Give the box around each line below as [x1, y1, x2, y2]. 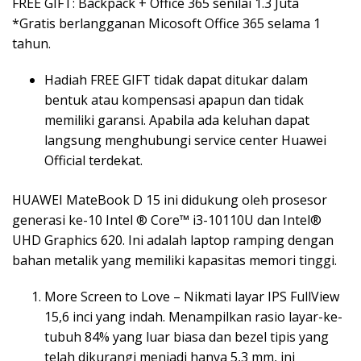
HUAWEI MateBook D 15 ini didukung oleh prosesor [12, 190, 327, 209]
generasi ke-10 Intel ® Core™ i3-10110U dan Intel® [12, 210, 322, 229]
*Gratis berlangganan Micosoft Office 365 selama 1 [12, 14, 321, 32]
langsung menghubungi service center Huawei [44, 131, 326, 149]
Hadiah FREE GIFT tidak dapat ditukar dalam [44, 70, 308, 89]
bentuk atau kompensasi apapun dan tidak [44, 90, 304, 109]
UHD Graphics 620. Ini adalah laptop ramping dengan [12, 230, 334, 249]
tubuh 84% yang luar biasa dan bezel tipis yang [44, 327, 329, 346]
